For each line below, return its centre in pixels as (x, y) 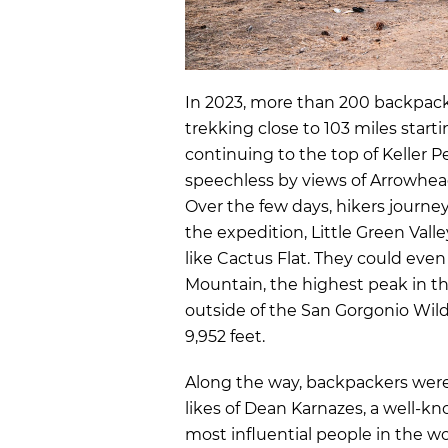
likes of (214, 408)
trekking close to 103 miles (293, 128)
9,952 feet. (225, 336)
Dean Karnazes (303, 408)
